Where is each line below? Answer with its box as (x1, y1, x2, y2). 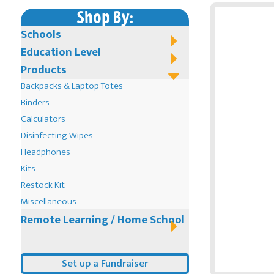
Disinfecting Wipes (21, 128, 93, 144)
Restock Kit (21, 177, 65, 193)
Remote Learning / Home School (21, 210, 185, 230)
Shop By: (76, 6, 134, 28)
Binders (21, 95, 50, 111)
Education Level (21, 43, 101, 62)
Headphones (21, 144, 70, 160)
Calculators (21, 111, 65, 127)
